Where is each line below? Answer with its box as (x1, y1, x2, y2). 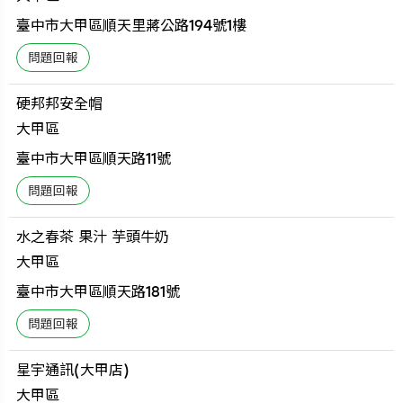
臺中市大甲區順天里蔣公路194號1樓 (16, 16, 247, 34)
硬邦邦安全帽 (16, 94, 103, 112)
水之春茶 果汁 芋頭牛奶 (16, 228, 170, 246)
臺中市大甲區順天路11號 (16, 149, 172, 167)
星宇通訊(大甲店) (16, 361, 130, 379)
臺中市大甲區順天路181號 (16, 282, 181, 300)
